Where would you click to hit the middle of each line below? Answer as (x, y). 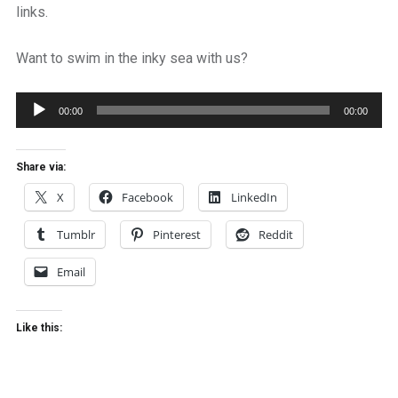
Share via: (40, 167)
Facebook (147, 197)
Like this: (39, 328)
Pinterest (176, 235)
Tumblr (76, 235)
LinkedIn (254, 197)
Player (35, 128)
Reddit (275, 235)
